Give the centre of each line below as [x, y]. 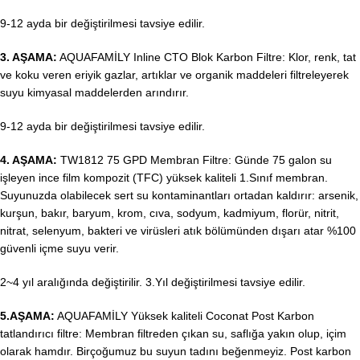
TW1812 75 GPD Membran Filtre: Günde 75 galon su [194, 160]
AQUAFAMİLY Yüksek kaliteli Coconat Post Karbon [184, 316]
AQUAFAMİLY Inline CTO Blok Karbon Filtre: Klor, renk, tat [207, 57]
